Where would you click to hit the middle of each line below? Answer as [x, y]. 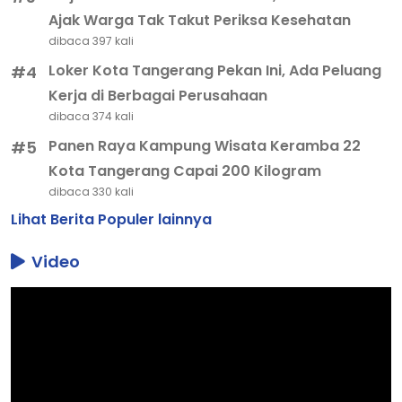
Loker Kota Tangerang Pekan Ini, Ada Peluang [215, 70]
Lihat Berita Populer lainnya [111, 219]
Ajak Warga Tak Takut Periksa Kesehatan [200, 20]
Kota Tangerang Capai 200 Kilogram [185, 170]
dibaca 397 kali [92, 40]
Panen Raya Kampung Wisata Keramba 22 [205, 145]
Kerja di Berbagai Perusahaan [158, 95]
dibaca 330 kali [92, 191]
